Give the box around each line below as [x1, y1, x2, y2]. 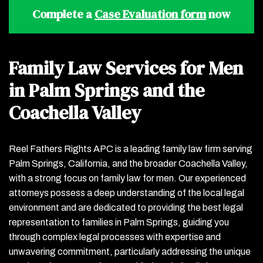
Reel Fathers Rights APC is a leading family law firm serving [9, 144, 252, 154]
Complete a [32, 6, 95, 22]
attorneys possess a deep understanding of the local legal [9, 188, 244, 198]
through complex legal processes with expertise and [9, 232, 221, 242]
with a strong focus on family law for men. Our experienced [9, 173, 246, 183]
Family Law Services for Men [9, 55, 243, 81]
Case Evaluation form [95, 6, 206, 22]
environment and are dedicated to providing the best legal [9, 203, 243, 213]
